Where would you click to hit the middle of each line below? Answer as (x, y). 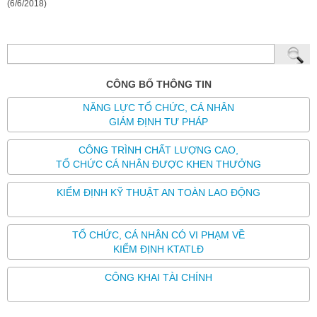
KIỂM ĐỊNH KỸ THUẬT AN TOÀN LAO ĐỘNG (158, 193)
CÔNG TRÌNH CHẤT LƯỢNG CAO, (158, 150)
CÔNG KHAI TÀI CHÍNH (158, 278)
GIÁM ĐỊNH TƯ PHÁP (158, 122)
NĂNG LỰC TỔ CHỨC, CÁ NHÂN (158, 108)
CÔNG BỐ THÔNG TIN (158, 85)
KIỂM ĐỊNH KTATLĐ (158, 249)
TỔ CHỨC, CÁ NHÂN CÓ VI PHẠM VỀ (158, 235)
